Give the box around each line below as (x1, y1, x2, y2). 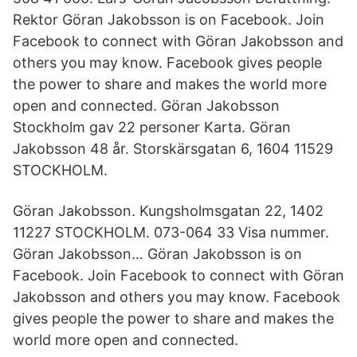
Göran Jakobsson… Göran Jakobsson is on (13, 245, 302, 262)
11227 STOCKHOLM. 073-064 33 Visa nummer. (13, 224, 329, 241)
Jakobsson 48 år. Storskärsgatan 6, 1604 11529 (13, 140, 333, 157)
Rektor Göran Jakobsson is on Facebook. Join (13, 11, 324, 28)
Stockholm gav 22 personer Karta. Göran (13, 119, 291, 135)
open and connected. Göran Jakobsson (13, 97, 280, 114)
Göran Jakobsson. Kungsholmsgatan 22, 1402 (13, 202, 324, 219)
